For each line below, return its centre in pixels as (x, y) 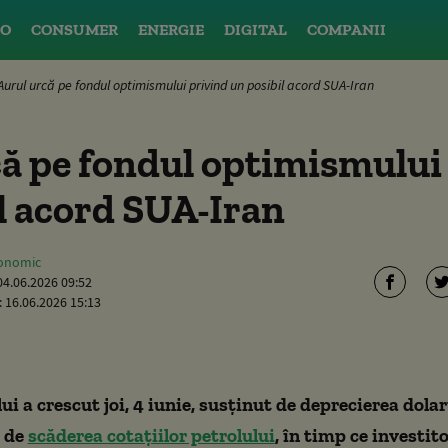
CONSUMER (74, 29)
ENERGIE (171, 29)
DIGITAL (255, 29)
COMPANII (346, 29)
